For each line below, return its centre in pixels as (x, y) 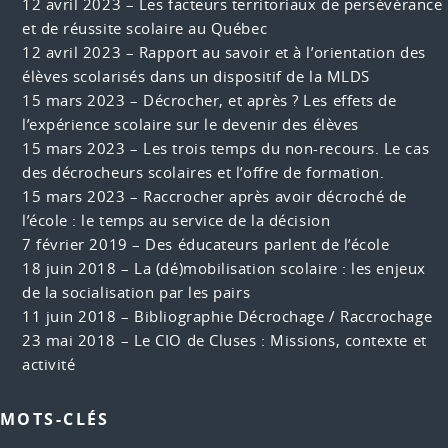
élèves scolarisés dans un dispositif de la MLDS (195, 76)
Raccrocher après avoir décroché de (275, 196)
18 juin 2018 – (78, 268)
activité (48, 364)
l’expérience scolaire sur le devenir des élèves (190, 124)
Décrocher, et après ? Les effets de (270, 100)
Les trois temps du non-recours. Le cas (286, 148)
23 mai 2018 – (77, 340)
